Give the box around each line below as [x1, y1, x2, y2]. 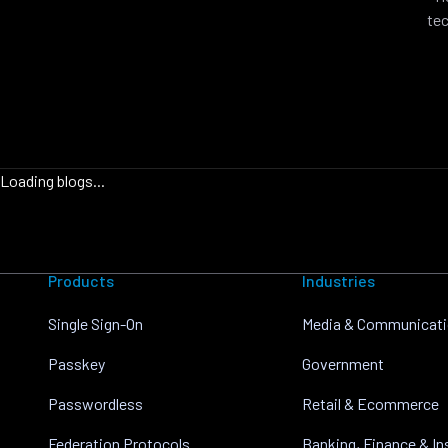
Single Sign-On [48, 314, 143, 333]
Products [48, 271, 114, 290]
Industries [302, 271, 376, 290]
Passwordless [48, 394, 143, 413]
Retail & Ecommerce [302, 394, 440, 413]
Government [302, 354, 385, 373]
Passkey [48, 354, 105, 373]
